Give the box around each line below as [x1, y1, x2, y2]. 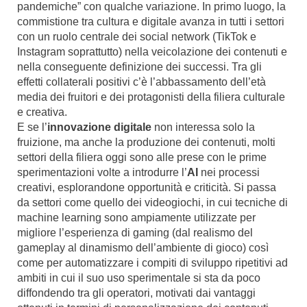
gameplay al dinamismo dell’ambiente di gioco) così [17, 242, 269, 254]
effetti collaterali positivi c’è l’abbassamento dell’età [17, 76, 266, 88]
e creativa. [17, 106, 67, 118]
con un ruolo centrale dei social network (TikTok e [17, 31, 256, 42]
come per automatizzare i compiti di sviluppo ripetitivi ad [17, 257, 288, 269]
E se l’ [17, 121, 47, 133]
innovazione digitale [47, 121, 154, 133]
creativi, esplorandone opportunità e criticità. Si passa [17, 182, 276, 193]
